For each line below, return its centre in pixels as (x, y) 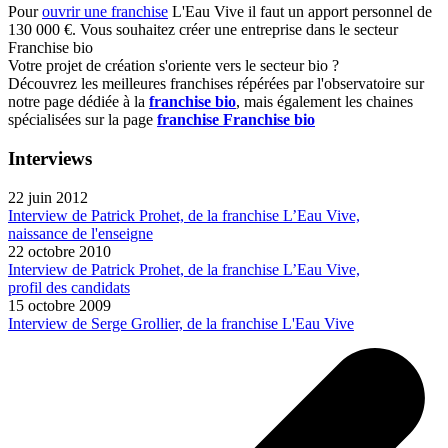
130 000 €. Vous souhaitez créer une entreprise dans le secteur (203, 30)
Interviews (50, 159)
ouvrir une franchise (105, 12)
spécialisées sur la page (82, 120)
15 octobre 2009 (59, 305)
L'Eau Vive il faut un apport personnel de (300, 12)
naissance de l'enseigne (80, 233)
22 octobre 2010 (59, 251)
